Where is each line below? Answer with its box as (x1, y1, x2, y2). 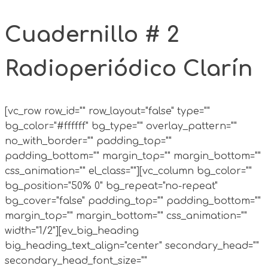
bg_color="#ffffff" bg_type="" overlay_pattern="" (5, 120, 237, 132)
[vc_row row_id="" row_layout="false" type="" (5, 105, 210, 117)
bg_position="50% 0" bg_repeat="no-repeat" (5, 180, 218, 191)
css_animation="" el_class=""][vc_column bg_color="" (5, 165, 252, 176)
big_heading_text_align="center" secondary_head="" (5, 240, 259, 251)
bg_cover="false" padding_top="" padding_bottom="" (5, 195, 261, 206)
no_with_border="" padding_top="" (5, 135, 172, 147)
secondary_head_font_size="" (5, 255, 147, 266)
